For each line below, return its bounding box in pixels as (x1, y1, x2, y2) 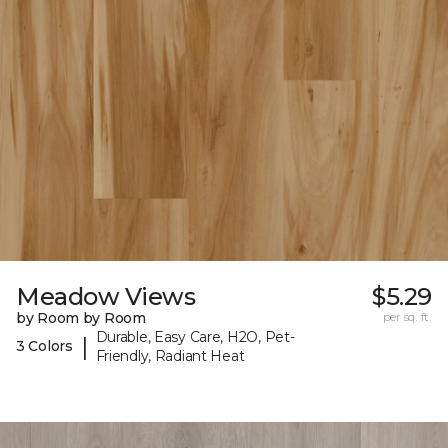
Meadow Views (16, 281, 196, 311)
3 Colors (16, 337, 73, 356)
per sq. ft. (382, 308, 432, 324)
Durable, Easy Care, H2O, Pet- (95, 327, 295, 346)
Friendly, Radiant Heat (95, 346, 245, 365)
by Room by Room (16, 308, 146, 327)
